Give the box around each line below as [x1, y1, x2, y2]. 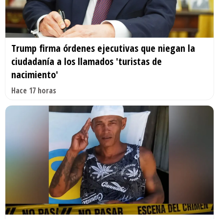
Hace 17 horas [11, 85, 56, 96]
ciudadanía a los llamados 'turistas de [11, 54, 162, 68]
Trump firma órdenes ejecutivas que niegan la [11, 41, 195, 55]
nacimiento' [11, 67, 58, 81]
